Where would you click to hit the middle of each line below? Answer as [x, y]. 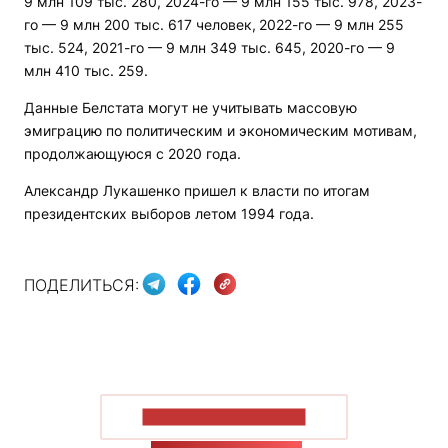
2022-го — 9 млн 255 [331, 25]
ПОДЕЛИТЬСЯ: [81, 284]
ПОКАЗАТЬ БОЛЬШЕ [224, 417]
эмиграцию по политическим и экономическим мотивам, [220, 131]
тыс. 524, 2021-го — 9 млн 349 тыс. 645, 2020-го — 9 [209, 48]
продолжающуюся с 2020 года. [132, 154]
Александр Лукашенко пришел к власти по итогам [197, 191]
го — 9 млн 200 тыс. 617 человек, [140, 25]
